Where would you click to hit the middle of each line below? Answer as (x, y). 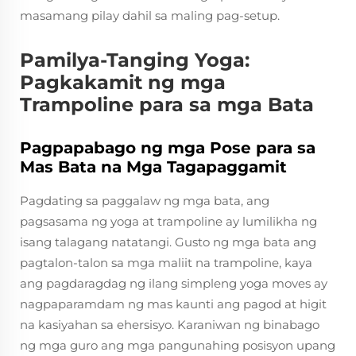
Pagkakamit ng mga (123, 82)
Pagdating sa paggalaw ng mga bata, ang (145, 201)
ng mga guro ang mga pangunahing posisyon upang (178, 345)
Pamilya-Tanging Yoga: (135, 60)
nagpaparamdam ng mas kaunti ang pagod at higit (173, 304)
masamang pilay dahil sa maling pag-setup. (150, 15)
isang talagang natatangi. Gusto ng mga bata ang (168, 242)
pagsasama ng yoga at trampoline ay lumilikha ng (168, 221)
